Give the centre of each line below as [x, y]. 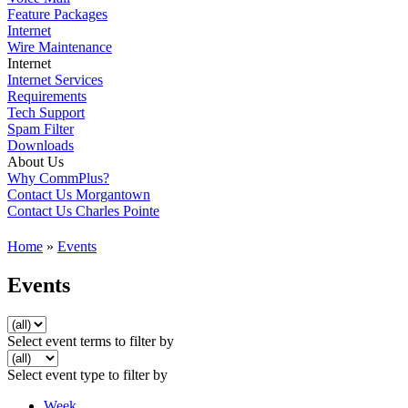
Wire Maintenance [60, 47]
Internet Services [55, 80]
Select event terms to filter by [91, 342]
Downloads [41, 145]
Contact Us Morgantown [79, 194]
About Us [36, 162]
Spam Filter [41, 129]
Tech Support [46, 112]
